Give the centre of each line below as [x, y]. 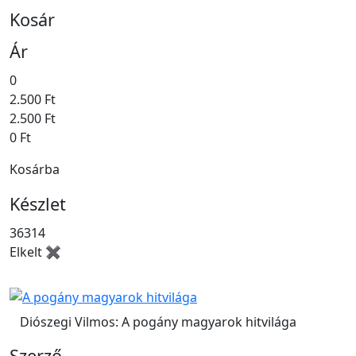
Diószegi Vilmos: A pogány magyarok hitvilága [158, 322]
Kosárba [35, 169]
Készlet [38, 203]
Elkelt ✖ [35, 252]
